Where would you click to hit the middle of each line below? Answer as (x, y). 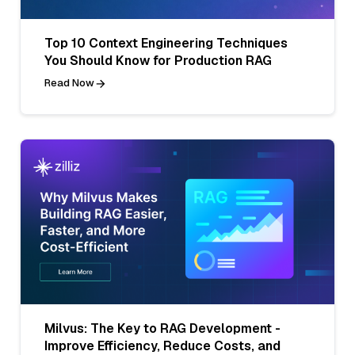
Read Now (69, 83)
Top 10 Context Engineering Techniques (166, 44)
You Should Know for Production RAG (158, 61)
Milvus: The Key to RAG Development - (162, 328)
